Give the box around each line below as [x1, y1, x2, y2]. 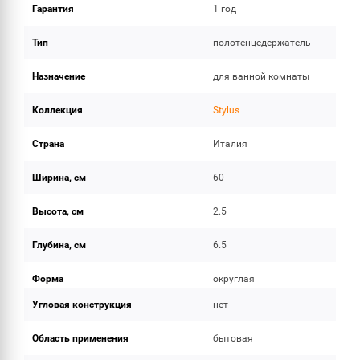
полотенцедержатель [213, 37, 312, 48]
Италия [213, 138, 248, 149]
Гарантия [32, 3, 74, 14]
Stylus [213, 104, 240, 116]
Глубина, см [32, 239, 86, 251]
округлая [213, 273, 256, 284]
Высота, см [32, 206, 84, 217]
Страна [32, 138, 64, 149]
